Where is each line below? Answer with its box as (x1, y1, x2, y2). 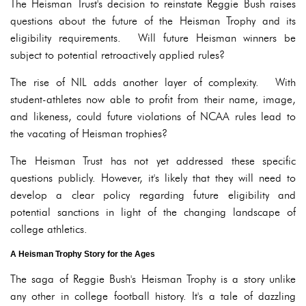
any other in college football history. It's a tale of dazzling (10, 290, 296, 303)
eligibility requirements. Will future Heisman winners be (10, 31, 296, 44)
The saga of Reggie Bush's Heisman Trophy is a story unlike (10, 273, 296, 286)
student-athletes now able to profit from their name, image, (10, 93, 296, 106)
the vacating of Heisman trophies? (10, 127, 167, 140)
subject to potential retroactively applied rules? (10, 48, 225, 61)
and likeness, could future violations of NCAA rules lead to (10, 110, 296, 123)
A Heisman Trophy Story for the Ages (10, 249, 155, 259)
